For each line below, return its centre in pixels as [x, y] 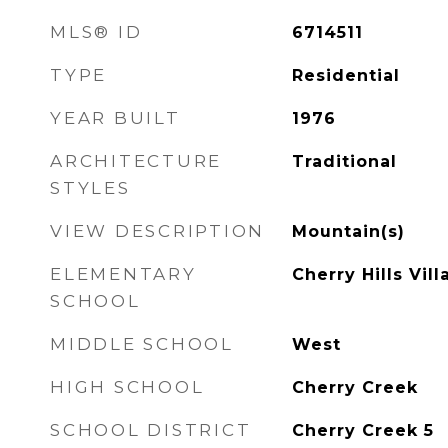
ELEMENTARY [123, 274]
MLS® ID [96, 32]
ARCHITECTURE [136, 161]
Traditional [344, 161]
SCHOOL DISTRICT [151, 430]
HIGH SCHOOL [127, 387]
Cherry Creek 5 [362, 430]
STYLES [90, 188]
